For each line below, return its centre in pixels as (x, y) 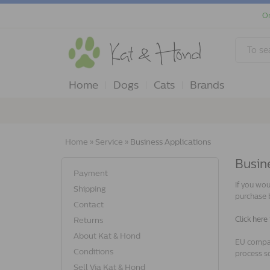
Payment (91, 173)
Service (109, 142)
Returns (88, 220)
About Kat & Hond (107, 236)
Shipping (89, 189)
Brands (207, 85)
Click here (251, 219)
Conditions (93, 252)
